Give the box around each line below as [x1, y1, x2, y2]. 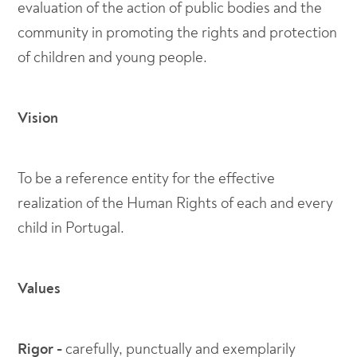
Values [18, 279, 61, 298]
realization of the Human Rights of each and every [18, 194, 334, 213]
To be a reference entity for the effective [18, 169, 276, 188]
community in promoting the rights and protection [18, 23, 338, 42]
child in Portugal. [18, 218, 125, 237]
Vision [18, 108, 59, 127]
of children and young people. [18, 48, 208, 67]
